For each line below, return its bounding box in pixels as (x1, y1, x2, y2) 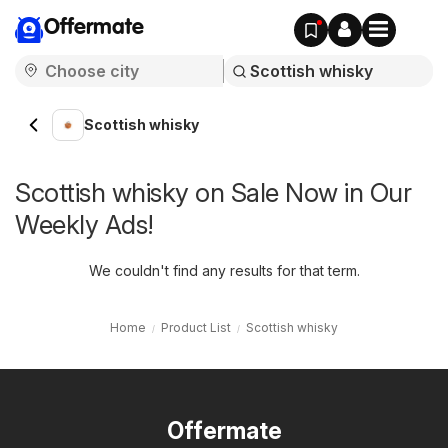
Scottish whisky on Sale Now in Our (15, 177, 411, 208)
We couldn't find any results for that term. (88, 262, 360, 279)
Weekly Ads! (15, 209, 154, 240)
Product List (161, 320, 231, 335)
